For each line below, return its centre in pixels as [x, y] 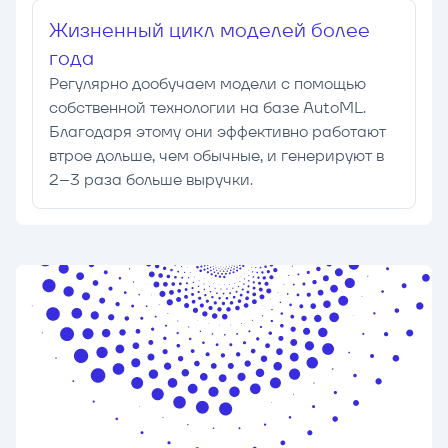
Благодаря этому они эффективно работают [217, 132]
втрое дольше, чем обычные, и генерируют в [216, 156]
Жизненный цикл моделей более [209, 30]
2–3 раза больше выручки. [151, 180]
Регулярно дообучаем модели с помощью [207, 84]
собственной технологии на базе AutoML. [207, 108]
